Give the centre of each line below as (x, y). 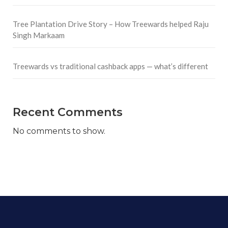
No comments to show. (59, 131)
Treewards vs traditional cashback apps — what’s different (110, 66)
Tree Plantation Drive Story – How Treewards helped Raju (111, 24)
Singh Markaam (39, 35)
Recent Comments (68, 112)
